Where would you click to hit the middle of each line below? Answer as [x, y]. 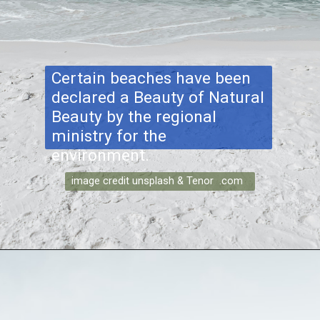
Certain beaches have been [151, 79]
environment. [100, 156]
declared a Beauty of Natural [157, 98]
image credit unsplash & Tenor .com [157, 181]
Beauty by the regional [134, 117]
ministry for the [109, 136]
